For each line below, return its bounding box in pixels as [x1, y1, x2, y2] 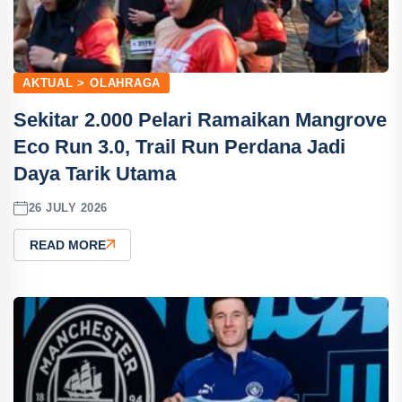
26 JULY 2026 [28, 201, 108, 215]
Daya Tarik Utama [13, 162, 176, 185]
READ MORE [30, 237, 106, 252]
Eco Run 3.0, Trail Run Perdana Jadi [13, 135, 345, 158]
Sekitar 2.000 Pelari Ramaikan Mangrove [13, 108, 387, 131]
